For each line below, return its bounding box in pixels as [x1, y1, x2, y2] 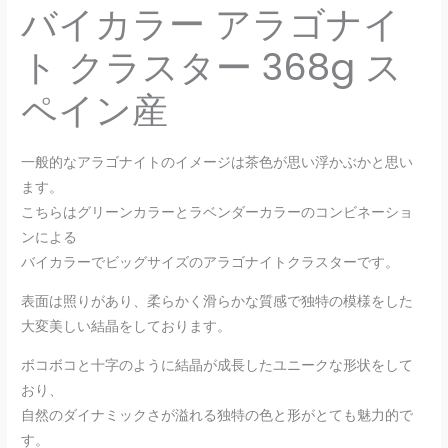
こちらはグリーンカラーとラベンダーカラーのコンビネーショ [21, 203, 414, 223]
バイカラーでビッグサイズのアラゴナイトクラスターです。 [21, 253, 400, 273]
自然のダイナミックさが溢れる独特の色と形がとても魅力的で [21, 405, 414, 425]
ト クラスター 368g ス [21, 42, 403, 94]
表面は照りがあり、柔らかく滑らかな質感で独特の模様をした [21, 292, 414, 312]
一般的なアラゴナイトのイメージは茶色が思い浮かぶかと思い [21, 153, 414, 173]
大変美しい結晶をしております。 [21, 317, 232, 337]
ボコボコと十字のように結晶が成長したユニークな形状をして [21, 355, 414, 375]
